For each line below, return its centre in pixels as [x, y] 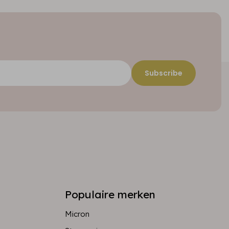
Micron [77, 214]
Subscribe [164, 73]
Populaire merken [110, 194]
